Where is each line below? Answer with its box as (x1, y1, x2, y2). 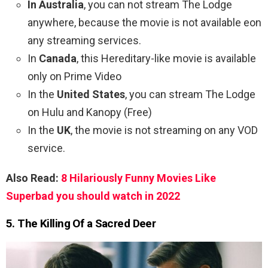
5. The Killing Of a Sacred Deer (6, 217, 156, 231)
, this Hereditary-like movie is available (77, 52, 256, 65)
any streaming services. (28, 34, 141, 47)
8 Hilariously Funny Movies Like (61, 172, 216, 185)
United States (57, 88, 125, 101)
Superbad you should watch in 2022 (6, 190, 180, 203)
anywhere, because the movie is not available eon (28, 16, 261, 29)
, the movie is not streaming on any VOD (71, 124, 258, 137)
